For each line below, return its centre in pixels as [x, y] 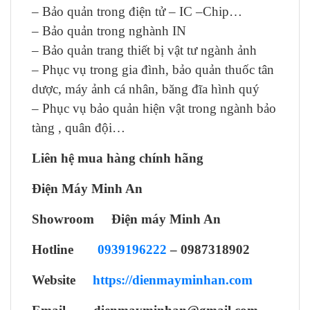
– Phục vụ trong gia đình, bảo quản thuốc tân [153, 70]
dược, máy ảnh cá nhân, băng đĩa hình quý [146, 89]
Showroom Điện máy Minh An [126, 219]
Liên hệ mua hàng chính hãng [118, 158]
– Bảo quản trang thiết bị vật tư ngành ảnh [144, 50]
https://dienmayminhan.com [173, 280]
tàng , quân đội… [79, 128]
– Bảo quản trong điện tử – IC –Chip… [137, 11]
